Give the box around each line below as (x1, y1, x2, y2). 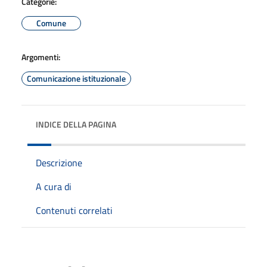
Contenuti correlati (36, 203, 113, 218)
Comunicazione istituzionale (27, 72, 126, 85)
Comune (36, 16, 66, 29)
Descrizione (36, 155, 82, 170)
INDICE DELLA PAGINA (36, 117, 116, 131)
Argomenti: (21, 50, 60, 63)
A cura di (36, 179, 72, 194)
